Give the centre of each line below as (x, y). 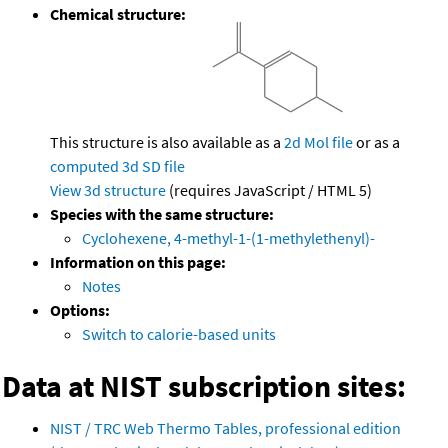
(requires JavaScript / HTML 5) (269, 190)
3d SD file (153, 166)
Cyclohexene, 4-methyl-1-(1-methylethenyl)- (228, 238)
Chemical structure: (118, 14)
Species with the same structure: (162, 214)
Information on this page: (138, 262)
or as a (376, 142)
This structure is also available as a (167, 142)
